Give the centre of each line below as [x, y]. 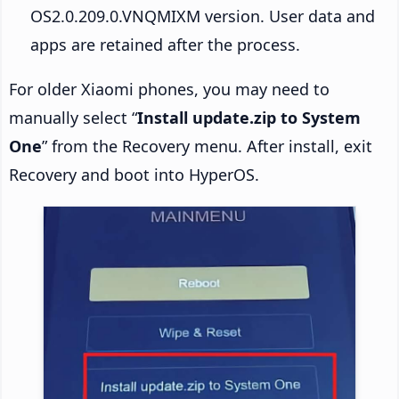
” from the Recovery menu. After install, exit [207, 146]
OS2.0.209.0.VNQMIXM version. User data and [203, 16]
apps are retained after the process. [165, 44]
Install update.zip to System [249, 117]
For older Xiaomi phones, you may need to [169, 89]
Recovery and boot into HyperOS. [134, 174]
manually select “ [73, 117]
